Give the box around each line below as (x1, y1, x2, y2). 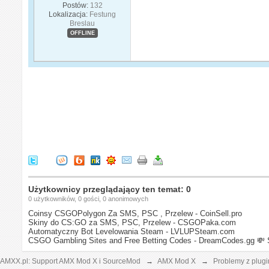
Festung (89, 10, 116, 19)
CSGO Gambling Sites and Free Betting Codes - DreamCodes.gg (28, 235, 255, 245)
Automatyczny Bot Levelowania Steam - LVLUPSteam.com (28, 226, 235, 236)
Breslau (70, 19, 95, 28)
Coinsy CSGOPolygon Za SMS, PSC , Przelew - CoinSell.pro (28, 208, 243, 218)
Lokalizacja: (49, 10, 88, 19)
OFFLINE (70, 29, 95, 36)
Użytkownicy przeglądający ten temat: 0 (28, 184, 192, 194)
